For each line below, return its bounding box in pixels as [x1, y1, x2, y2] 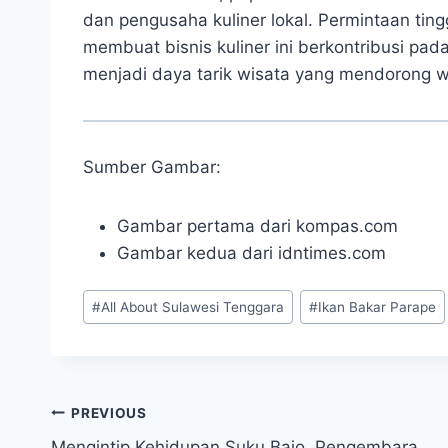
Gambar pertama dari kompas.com [117, 215, 398, 236]
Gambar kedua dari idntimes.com [117, 242, 386, 263]
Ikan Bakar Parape [318, 298, 437, 315]
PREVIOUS [71, 404, 147, 421]
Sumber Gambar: [83, 156, 221, 177]
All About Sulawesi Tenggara [101, 298, 285, 315]
